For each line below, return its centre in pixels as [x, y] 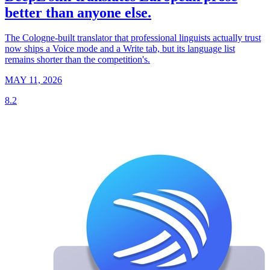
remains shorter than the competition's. [77, 60]
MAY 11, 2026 [33, 80]
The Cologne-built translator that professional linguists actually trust [133, 38]
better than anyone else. [78, 12]
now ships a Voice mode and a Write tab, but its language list [120, 49]
